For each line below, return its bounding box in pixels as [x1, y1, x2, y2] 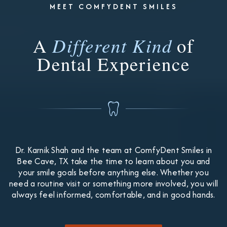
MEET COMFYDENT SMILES [49, 1, 178, 12]
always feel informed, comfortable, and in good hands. [12, 188, 215, 201]
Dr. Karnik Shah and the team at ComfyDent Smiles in [15, 143, 212, 156]
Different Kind [52, 33, 172, 58]
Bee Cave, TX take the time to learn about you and [17, 155, 210, 167]
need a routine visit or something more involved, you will [9, 177, 218, 190]
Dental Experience [37, 51, 190, 77]
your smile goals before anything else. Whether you [18, 166, 209, 178]
